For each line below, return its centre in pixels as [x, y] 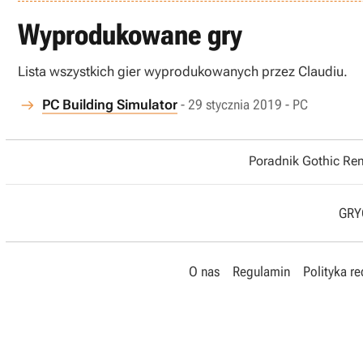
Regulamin [261, 271]
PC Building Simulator [110, 105]
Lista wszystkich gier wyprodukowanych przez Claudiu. [183, 71]
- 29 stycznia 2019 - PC [244, 105]
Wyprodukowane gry [130, 35]
